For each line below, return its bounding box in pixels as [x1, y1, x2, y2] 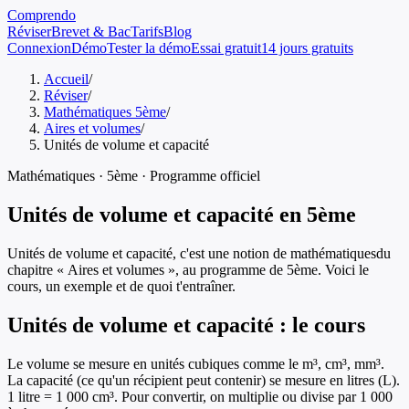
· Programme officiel [138, 168, 260, 184]
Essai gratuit [191, 40, 261, 56]
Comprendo [7, 7, 76, 23]
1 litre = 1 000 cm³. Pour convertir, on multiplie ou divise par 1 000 [7, 388, 393, 404]
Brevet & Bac [51, 24, 131, 39]
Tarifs [131, 24, 163, 39]
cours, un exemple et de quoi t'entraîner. [7, 278, 236, 294]
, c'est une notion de [173, 245, 290, 261]
